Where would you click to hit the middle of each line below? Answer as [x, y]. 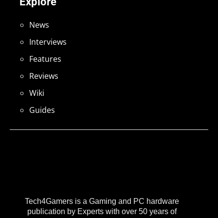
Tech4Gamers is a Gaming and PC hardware [102, 201]
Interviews [48, 42]
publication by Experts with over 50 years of [102, 211]
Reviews [44, 76]
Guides [42, 110]
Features [45, 59]
